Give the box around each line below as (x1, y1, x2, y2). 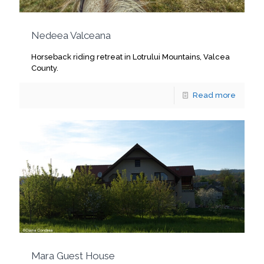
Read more (193, 90, 236, 100)
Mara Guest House (31, 249, 115, 262)
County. (31, 63, 58, 72)
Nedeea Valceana (31, 29, 111, 41)
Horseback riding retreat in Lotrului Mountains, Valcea (31, 52, 230, 61)
